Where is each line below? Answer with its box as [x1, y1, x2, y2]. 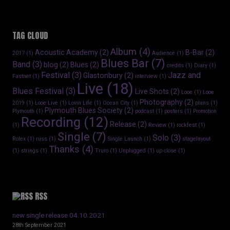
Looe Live [35, 99, 58, 106]
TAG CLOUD [12, 29, 48, 42]
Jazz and [168, 70, 201, 80]
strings [21, 147, 39, 154]
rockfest [177, 121, 197, 128]
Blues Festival [12, 86, 64, 96]
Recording [21, 114, 81, 130]
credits [167, 62, 184, 69]
